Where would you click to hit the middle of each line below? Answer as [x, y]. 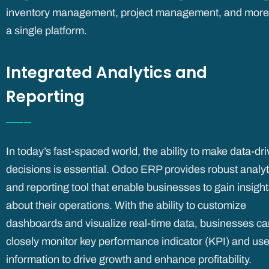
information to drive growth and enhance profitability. [129, 260]
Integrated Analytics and [107, 72]
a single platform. [47, 30]
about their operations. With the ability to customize [126, 206]
